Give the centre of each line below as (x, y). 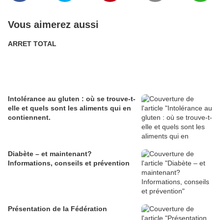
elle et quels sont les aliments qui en (69, 108)
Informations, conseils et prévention (69, 163)
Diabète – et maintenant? (50, 153)
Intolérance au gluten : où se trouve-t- (72, 98)
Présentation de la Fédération (57, 208)
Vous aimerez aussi (53, 24)
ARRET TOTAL (32, 43)
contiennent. (29, 117)
